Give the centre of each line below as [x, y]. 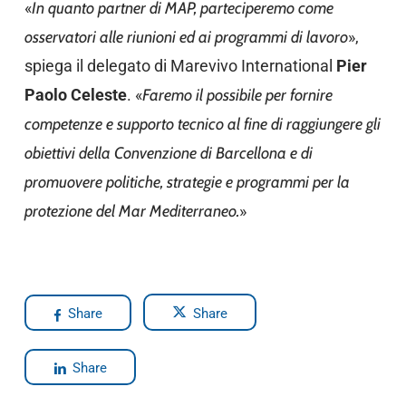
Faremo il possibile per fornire [237, 95]
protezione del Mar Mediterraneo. [131, 211]
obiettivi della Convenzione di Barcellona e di [168, 153]
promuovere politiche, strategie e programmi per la [187, 182]
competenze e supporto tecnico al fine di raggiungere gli [202, 124]
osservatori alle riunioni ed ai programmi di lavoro [186, 37]
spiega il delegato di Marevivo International [180, 66]
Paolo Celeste [75, 95]
